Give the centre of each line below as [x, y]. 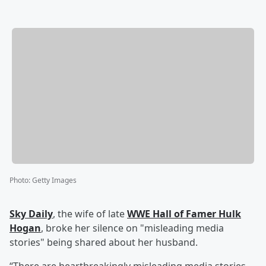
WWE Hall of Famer [173, 214]
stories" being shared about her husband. [104, 243]
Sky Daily [31, 214]
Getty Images [54, 180]
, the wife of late [90, 214]
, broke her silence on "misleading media [132, 228]
